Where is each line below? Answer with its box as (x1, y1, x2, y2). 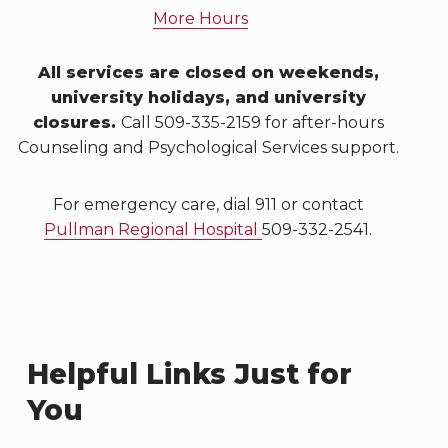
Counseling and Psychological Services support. (17, 138, 399, 157)
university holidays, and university (50, 88, 366, 107)
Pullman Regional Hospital (44, 220, 263, 239)
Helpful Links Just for (26, 357, 352, 391)
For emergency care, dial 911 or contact (52, 195, 364, 214)
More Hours (152, 9, 248, 28)
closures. (32, 113, 121, 132)
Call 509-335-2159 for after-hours (120, 113, 384, 132)
